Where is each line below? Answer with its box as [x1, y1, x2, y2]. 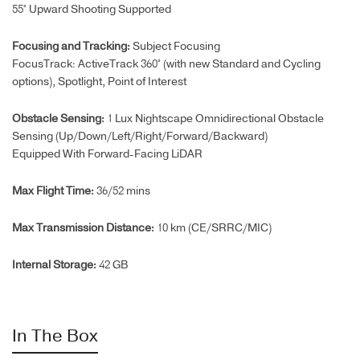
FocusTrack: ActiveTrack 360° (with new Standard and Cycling [12, 57, 321, 72]
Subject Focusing [133, 39, 220, 55]
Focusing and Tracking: [12, 39, 133, 55]
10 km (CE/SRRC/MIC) [157, 221, 272, 236]
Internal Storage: [12, 258, 96, 273]
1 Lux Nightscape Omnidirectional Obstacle [107, 112, 324, 127]
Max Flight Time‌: [12, 184, 96, 199]
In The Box [12, 325, 98, 348]
